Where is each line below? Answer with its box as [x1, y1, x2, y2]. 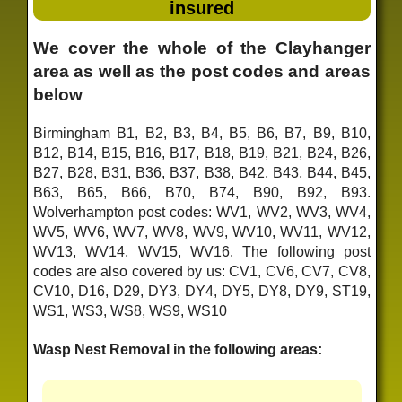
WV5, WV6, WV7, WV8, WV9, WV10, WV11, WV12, [33, 223, 371, 240]
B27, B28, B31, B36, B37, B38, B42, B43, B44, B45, [33, 164, 371, 180]
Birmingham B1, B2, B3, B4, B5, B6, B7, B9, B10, [33, 125, 371, 141]
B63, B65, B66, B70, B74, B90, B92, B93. [33, 184, 371, 200]
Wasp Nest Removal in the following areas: [33, 342, 323, 358]
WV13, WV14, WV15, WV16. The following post [33, 243, 371, 259]
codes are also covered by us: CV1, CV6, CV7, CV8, [33, 263, 371, 279]
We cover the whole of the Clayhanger [33, 39, 371, 58]
